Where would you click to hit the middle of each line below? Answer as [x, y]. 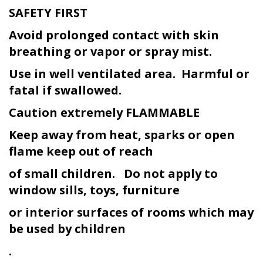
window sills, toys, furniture [94, 190]
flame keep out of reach [81, 151]
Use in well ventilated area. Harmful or [129, 73]
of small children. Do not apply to [113, 173]
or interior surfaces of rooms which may [131, 212]
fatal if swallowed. [65, 90]
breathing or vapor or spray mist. [110, 51]
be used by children [67, 228]
